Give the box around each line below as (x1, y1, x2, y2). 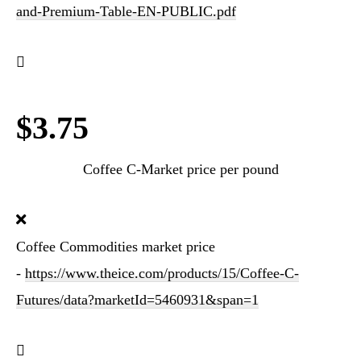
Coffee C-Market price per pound (82, 161, 279, 177)
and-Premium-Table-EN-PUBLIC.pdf (16, 3, 236, 19)
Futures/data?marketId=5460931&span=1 (16, 292, 259, 308)
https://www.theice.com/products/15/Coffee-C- (25, 265, 299, 281)
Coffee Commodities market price (16, 239, 215, 255)
